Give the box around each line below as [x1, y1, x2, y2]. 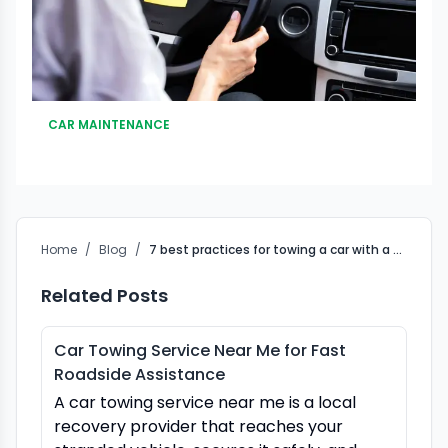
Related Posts [41, 283, 168, 309]
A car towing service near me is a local [54, 391, 356, 415]
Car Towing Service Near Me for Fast [54, 339, 346, 363]
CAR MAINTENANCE [48, 116, 170, 134]
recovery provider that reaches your [54, 415, 343, 439]
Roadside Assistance [54, 363, 225, 387]
